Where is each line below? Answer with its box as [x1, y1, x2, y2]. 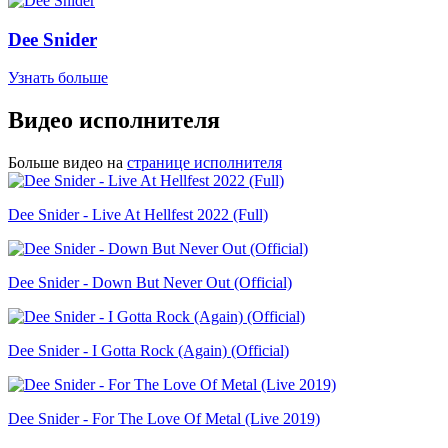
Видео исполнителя [8, 107, 220, 134]
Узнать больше [8, 69, 108, 87]
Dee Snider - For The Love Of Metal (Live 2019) [8, 410, 320, 428]
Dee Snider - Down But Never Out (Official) [8, 274, 292, 292]
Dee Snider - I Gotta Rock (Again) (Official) [8, 342, 289, 360]
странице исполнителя [127, 154, 282, 172]
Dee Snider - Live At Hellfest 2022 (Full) [8, 206, 268, 224]
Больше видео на [8, 154, 123, 172]
